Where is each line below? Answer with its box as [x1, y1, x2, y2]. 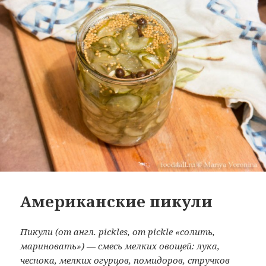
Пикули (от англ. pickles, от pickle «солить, [20, 226, 216, 238]
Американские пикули [20, 191, 213, 213]
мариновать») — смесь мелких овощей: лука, [20, 240, 220, 252]
